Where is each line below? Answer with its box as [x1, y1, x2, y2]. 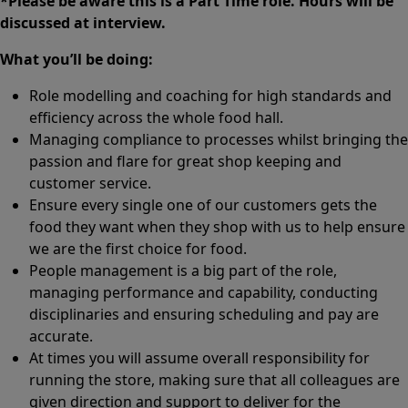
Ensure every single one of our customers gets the [29, 194, 377, 215]
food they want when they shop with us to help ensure [29, 216, 405, 237]
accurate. [29, 325, 97, 346]
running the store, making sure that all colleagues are [29, 369, 400, 390]
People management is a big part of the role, [29, 260, 337, 280]
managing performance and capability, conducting [29, 281, 378, 302]
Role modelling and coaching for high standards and [29, 85, 392, 106]
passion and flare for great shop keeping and [29, 150, 342, 171]
